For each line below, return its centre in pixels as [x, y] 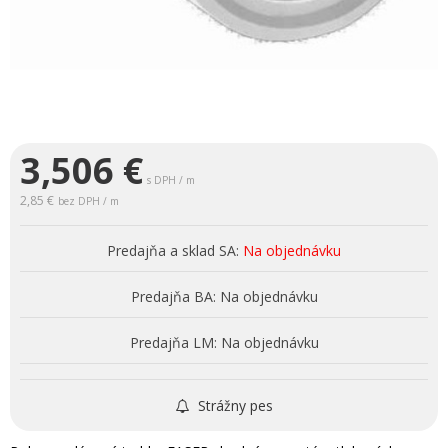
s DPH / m [171, 179]
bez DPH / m [88, 200]
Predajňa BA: [173, 296]
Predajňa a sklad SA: [173, 250]
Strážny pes [233, 405]
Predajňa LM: [173, 342]
